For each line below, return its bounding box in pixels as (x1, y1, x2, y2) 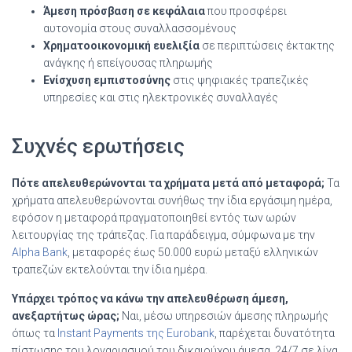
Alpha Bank (12, 245, 68, 258)
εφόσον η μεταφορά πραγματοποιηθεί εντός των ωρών (12, 211, 296, 224)
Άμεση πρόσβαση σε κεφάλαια (43, 4, 205, 17)
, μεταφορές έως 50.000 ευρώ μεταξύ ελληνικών (68, 245, 318, 258)
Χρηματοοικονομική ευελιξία (43, 38, 200, 52)
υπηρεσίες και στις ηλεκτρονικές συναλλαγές (43, 90, 278, 104)
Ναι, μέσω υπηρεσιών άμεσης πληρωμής (119, 309, 328, 322)
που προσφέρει (205, 4, 287, 17)
